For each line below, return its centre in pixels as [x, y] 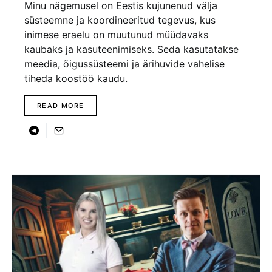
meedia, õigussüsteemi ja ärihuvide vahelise [124, 63]
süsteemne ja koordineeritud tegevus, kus [120, 20]
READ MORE [61, 105]
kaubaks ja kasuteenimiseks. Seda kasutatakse [131, 49]
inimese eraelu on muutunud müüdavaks [116, 34]
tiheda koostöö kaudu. [76, 78]
